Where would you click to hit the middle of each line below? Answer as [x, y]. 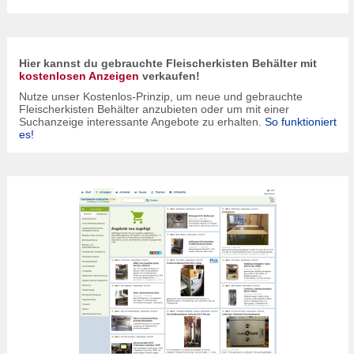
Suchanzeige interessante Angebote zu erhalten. [142, 122]
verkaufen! [169, 76]
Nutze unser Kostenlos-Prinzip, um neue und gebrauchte [161, 96]
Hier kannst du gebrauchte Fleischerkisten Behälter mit [168, 63]
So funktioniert [301, 122]
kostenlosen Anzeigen [79, 76]
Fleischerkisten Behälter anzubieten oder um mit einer [154, 109]
